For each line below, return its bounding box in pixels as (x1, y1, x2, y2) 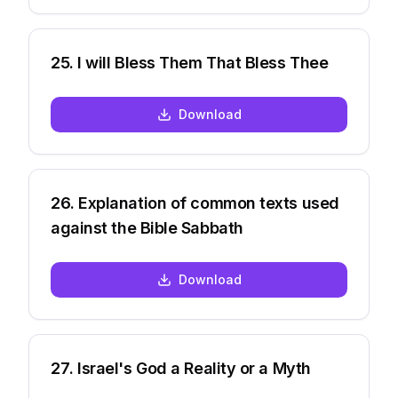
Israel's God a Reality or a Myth (77, 359, 311, 378)
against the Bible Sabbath (51, 219, 243, 237)
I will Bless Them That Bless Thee (77, 53, 329, 72)
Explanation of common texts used (78, 194, 339, 212)
